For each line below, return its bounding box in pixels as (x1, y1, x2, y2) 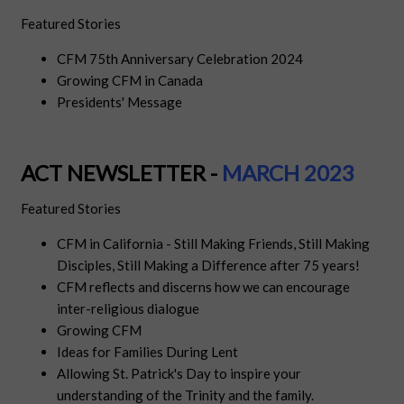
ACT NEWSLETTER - (21, 160, 223, 187)
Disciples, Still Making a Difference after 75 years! (57, 257, 361, 274)
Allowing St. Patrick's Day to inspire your (57, 365, 302, 382)
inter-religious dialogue (57, 300, 200, 317)
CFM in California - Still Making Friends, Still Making (57, 235, 371, 252)
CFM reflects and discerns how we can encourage (57, 279, 351, 296)
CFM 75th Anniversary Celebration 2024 (57, 50, 304, 68)
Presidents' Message (57, 94, 183, 111)
